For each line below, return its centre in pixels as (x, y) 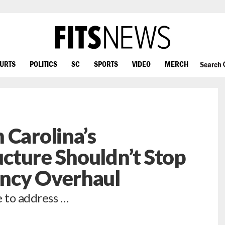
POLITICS (43, 64)
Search (211, 65)
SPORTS (106, 64)
